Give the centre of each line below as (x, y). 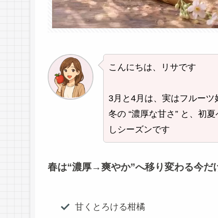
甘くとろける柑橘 (110, 207)
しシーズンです (139, 129)
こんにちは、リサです (153, 67)
